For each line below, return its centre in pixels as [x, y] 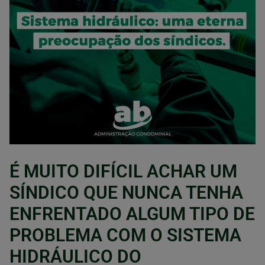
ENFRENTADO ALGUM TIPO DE [132, 214]
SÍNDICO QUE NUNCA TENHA [126, 193]
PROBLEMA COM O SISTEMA [125, 235]
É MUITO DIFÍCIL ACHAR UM [123, 172]
